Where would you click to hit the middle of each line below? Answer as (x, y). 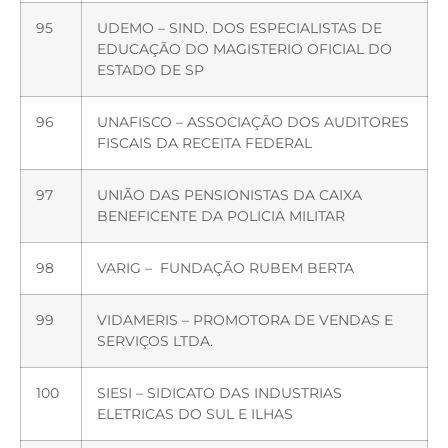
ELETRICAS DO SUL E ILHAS (195, 413)
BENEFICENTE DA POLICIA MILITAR (221, 215)
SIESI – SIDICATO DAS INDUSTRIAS (219, 392)
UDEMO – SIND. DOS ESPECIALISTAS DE (239, 27)
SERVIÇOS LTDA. (155, 340)
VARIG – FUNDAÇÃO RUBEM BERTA (225, 267)
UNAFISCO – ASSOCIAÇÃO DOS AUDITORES (253, 121)
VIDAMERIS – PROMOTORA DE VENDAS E (245, 319)
